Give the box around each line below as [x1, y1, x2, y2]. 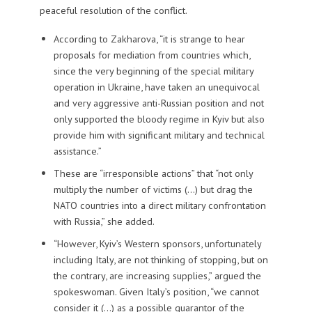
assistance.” [53, 143, 102, 157]
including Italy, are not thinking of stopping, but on [53, 252, 268, 266]
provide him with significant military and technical [53, 127, 265, 141]
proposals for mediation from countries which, [53, 47, 250, 61]
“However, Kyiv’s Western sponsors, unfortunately [53, 236, 261, 250]
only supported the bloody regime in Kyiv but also [53, 111, 265, 125]
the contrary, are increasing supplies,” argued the [53, 268, 261, 282]
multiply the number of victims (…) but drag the [53, 182, 253, 196]
